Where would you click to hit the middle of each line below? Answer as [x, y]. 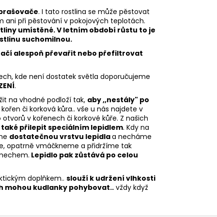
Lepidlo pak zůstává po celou [84, 155]
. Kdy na [136, 127]
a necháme [132, 136]
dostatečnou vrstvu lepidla [61, 136]
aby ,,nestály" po [118, 100]
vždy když [131, 187]
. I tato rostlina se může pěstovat [94, 11]
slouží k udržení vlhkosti [111, 178]
